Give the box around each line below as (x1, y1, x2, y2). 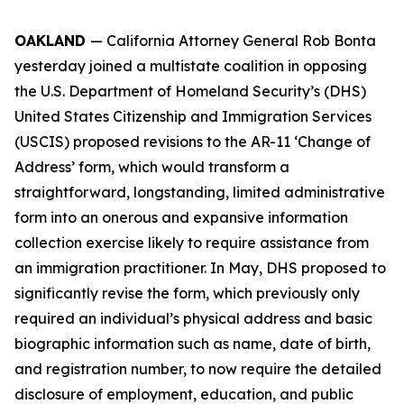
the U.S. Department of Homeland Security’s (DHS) (14, 82, 366, 100)
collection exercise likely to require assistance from (14, 234, 369, 252)
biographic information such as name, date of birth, (14, 335, 371, 353)
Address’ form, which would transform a (14, 158, 289, 176)
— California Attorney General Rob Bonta (90, 32, 376, 50)
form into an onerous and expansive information (14, 208, 348, 226)
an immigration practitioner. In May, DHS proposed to (14, 259, 386, 277)
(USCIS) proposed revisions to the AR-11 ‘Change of (14, 133, 371, 151)
